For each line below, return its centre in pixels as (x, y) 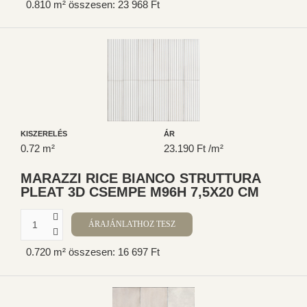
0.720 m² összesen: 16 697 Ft (93, 252)
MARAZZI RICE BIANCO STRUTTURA (140, 178)
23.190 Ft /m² (194, 148)
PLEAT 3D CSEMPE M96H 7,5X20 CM (140, 192)
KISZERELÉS (44, 133)
